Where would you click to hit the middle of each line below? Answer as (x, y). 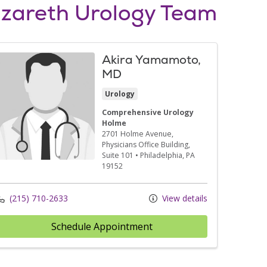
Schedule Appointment (102, 226)
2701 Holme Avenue (136, 133)
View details (183, 198)
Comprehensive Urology (148, 112)
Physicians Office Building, (146, 144)
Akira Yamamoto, (151, 59)
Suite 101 (117, 155)
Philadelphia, (163, 155)
